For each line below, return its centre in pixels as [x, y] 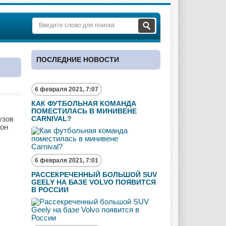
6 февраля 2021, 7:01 [67, 160]
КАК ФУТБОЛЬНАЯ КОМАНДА [84, 103]
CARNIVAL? [51, 119]
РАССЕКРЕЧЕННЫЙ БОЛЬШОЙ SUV [94, 175]
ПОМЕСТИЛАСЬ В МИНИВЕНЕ [84, 111]
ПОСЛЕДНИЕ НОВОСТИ [78, 60]
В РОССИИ [50, 190]
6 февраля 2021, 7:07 [67, 89]
